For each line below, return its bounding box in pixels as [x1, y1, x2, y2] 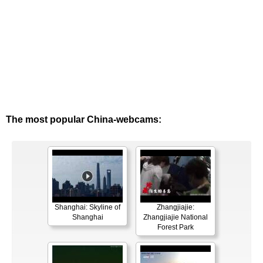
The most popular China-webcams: [6, 114, 161, 125]
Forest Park [157, 223, 194, 232]
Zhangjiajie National [143, 213, 208, 222]
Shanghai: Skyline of [55, 203, 120, 212]
